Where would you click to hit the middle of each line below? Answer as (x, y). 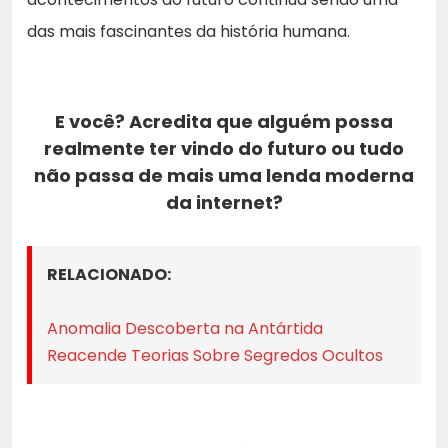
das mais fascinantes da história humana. (188, 31)
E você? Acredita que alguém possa (224, 121)
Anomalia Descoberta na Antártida (185, 328)
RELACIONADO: (109, 274)
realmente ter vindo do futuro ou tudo (224, 148)
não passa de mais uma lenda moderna (224, 175)
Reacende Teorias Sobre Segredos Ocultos (215, 355)
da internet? (224, 202)
